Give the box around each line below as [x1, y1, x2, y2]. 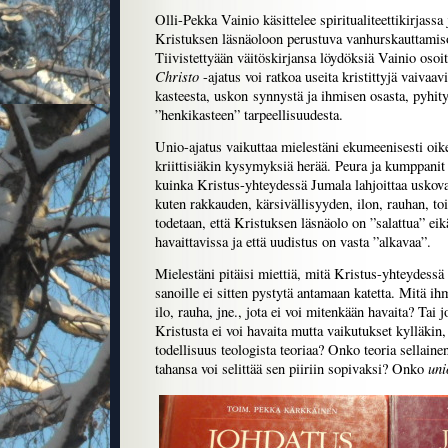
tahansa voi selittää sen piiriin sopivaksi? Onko [155, 359, 428, 378]
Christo [155, 66, 199, 86]
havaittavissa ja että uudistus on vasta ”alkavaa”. [155, 232, 431, 251]
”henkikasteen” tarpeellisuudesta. [155, 105, 343, 124]
